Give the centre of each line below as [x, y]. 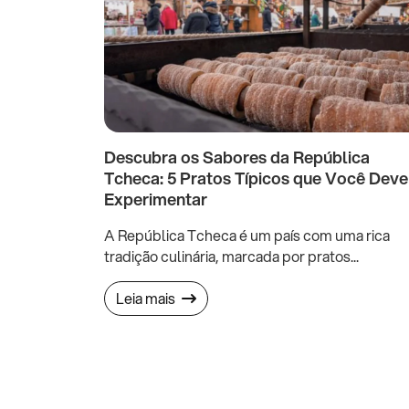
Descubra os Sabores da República [237, 157]
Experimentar [156, 199]
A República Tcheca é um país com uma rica [247, 235]
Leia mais [147, 298]
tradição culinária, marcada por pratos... [231, 256]
